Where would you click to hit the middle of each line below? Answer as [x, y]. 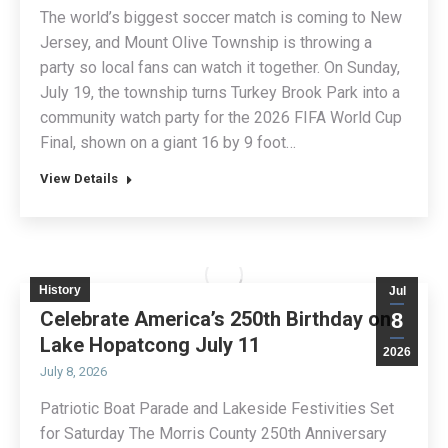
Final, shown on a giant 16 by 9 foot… [168, 143]
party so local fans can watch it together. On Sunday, [220, 68]
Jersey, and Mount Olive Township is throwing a [206, 43]
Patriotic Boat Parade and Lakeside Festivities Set [217, 409]
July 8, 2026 [73, 372]
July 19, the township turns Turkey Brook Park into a [220, 93]
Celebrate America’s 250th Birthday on [215, 319]
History [60, 290]
